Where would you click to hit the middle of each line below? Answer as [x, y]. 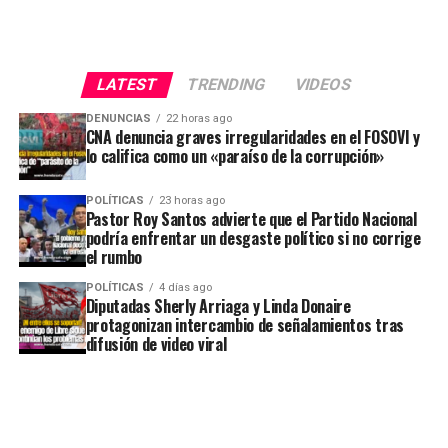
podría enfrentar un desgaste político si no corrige [253, 237]
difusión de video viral [156, 343]
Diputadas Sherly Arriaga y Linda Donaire [218, 305]
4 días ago [185, 287]
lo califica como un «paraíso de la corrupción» [234, 155]
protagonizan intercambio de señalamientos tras [244, 324]
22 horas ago [198, 118]
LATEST [127, 84]
